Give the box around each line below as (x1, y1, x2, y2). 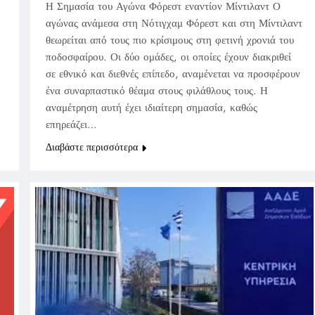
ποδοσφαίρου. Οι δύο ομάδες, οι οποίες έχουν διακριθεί (45, 49, 291, 65)
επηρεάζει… (45, 116, 97, 132)
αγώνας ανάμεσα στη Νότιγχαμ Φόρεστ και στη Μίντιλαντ (45, 15, 302, 31)
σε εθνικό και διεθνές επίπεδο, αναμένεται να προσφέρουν (45, 65, 300, 82)
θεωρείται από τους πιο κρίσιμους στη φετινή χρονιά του (45, 32, 294, 48)
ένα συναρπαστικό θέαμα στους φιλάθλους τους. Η (45, 82, 268, 98)
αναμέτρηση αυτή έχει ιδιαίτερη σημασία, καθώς (45, 99, 257, 115)
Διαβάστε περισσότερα (45, 139, 138, 154)
